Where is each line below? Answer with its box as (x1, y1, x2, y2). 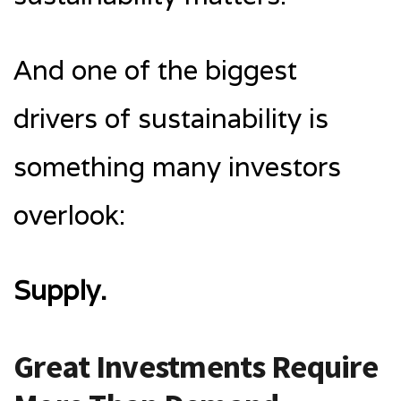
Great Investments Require (13, 346, 378, 387)
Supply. (13, 272, 107, 308)
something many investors (13, 149, 341, 184)
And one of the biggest (13, 52, 297, 88)
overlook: (13, 197, 125, 233)
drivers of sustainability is (13, 100, 328, 136)
